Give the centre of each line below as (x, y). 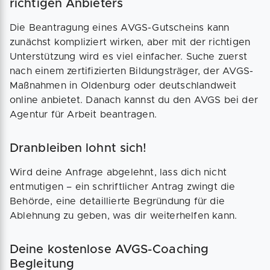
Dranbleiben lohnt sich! (78, 148)
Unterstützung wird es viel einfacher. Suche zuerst (129, 56)
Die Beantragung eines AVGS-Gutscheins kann (120, 27)
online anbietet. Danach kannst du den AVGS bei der (134, 100)
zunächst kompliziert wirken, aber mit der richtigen (130, 42)
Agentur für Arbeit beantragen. (83, 114)
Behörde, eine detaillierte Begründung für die (118, 201)
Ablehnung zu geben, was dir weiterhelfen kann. (124, 215)
